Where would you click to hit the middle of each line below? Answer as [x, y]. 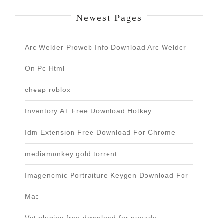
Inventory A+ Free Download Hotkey [88, 111]
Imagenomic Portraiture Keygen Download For [107, 175]
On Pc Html [45, 68]
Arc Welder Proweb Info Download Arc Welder [106, 47]
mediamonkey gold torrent [71, 154]
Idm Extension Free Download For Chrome [100, 132]
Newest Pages [109, 18]
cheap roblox [48, 90]
